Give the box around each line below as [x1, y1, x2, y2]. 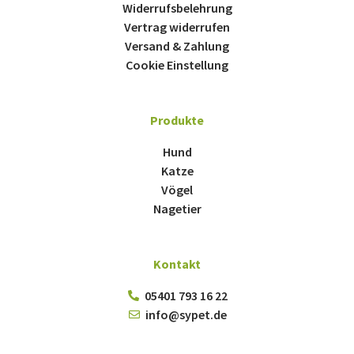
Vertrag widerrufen [124, 18, 230, 35]
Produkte [150, 111, 204, 128]
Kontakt [153, 255, 201, 272]
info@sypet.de [145, 306, 227, 322]
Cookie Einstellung [126, 56, 228, 73]
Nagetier [153, 200, 201, 217]
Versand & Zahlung [125, 37, 229, 54]
